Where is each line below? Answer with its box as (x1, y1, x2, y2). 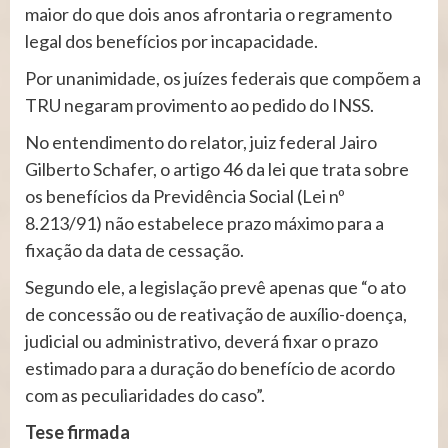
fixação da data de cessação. (25, 239, 244, 262)
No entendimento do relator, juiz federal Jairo (25, 131, 377, 154)
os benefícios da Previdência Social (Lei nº (25, 185, 345, 208)
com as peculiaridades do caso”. (25, 384, 265, 407)
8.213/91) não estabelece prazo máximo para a (25, 212, 384, 235)
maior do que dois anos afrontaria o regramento (25, 3, 392, 26)
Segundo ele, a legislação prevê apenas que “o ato (25, 276, 406, 299)
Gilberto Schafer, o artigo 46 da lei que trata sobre (25, 158, 409, 181)
